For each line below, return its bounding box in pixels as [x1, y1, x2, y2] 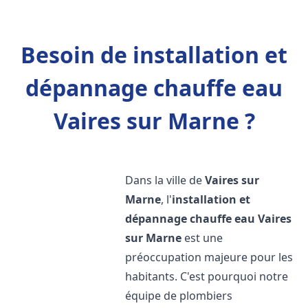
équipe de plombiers [125, 288, 233, 303]
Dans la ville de [125, 173, 206, 188]
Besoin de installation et [21, 40, 287, 69]
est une [181, 230, 223, 245]
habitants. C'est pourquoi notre [125, 269, 289, 284]
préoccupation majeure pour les [125, 250, 294, 265]
